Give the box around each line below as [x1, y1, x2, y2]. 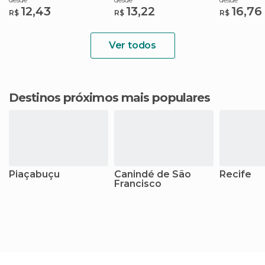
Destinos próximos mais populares [18, 91, 211, 105]
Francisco [114, 178, 161, 189]
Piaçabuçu [9, 169, 60, 180]
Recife [219, 169, 251, 180]
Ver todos [108, 40, 157, 51]
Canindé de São [114, 169, 191, 180]
